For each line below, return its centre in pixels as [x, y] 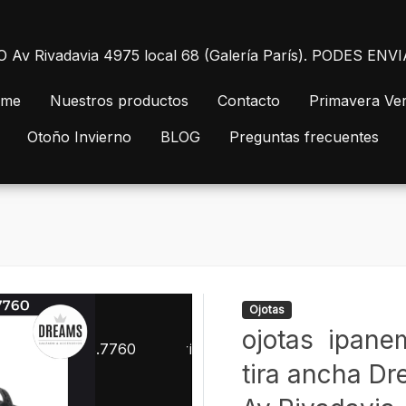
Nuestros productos [119, 101]
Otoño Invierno [79, 137]
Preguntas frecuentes [304, 137]
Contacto [249, 101]
